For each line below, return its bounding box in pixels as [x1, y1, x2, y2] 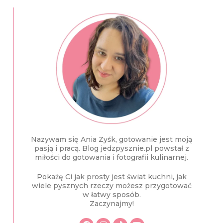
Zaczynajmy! [89, 199, 134, 208]
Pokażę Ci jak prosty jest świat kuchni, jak [36, 172, 187, 181]
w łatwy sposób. [82, 190, 141, 199]
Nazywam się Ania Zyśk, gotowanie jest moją [31, 134, 193, 144]
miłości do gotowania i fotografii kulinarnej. [35, 152, 189, 162]
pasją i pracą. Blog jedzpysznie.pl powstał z [34, 143, 189, 153]
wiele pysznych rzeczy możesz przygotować [31, 181, 192, 190]
